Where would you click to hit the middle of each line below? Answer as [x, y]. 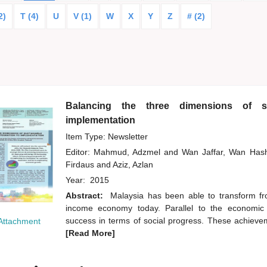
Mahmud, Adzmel [128, 152]
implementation [100, 120]
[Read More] [90, 233]
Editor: [79, 152]
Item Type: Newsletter [106, 137]
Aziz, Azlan [133, 165]
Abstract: [86, 196]
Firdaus [81, 165]
